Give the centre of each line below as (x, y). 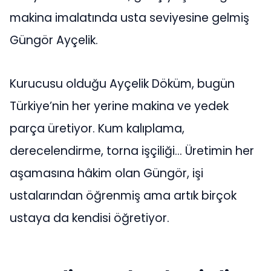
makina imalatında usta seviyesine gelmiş (129, 18)
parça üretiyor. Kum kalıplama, (97, 128)
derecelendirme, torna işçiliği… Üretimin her (132, 151)
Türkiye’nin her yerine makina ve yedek (119, 106)
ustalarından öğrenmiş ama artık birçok (123, 195)
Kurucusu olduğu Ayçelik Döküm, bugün (122, 83)
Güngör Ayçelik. (54, 41)
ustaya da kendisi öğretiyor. (90, 218)
